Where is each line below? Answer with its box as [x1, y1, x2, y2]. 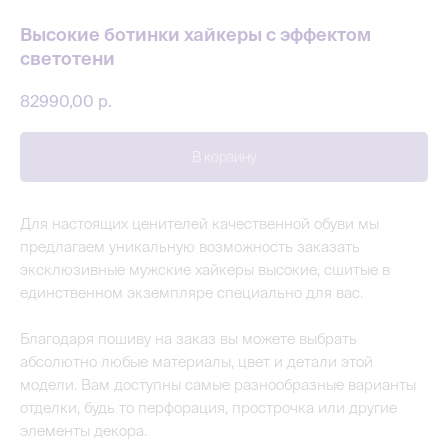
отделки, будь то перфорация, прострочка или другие [20, 398, 397, 416]
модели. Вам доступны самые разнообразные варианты [20, 375, 416, 393]
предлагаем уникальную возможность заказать [20, 237, 360, 255]
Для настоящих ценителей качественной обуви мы [20, 214, 379, 232]
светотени [20, 48, 115, 69]
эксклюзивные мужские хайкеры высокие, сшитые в [20, 260, 390, 278]
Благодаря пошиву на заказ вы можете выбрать [20, 329, 357, 347]
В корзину [191, 148, 257, 165]
